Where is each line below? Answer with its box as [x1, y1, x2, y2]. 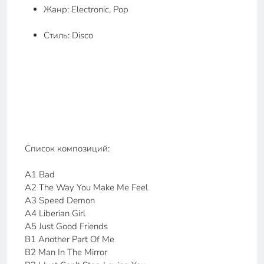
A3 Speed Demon [25, 194, 95, 206]
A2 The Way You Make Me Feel [25, 181, 148, 193]
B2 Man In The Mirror [25, 246, 107, 258]
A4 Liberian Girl [25, 207, 85, 219]
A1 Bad [25, 169, 55, 180]
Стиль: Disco [44, 29, 93, 41]
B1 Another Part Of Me [25, 233, 114, 245]
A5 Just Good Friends [25, 220, 108, 232]
